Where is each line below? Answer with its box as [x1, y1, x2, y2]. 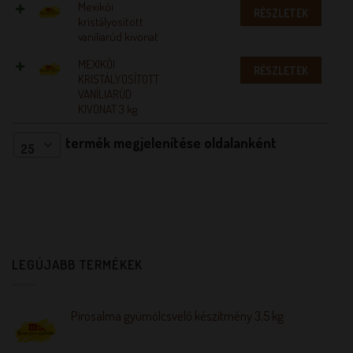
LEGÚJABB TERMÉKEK [12, 255, 143, 273]
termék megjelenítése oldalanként [62, 134, 277, 152]
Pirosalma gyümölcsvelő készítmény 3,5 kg [71, 307, 284, 324]
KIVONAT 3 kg [78, 101, 137, 117]
